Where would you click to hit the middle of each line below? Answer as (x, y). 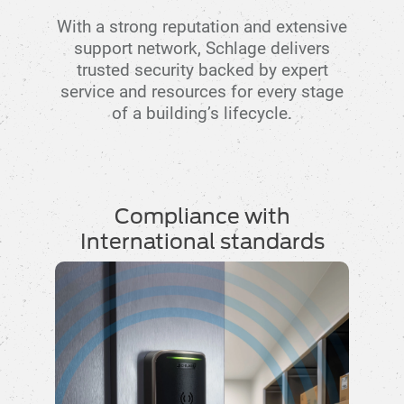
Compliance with (202, 217)
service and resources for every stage (202, 92)
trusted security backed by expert (202, 70)
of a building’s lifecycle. (202, 114)
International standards (202, 242)
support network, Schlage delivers (202, 49)
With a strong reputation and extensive (202, 27)
